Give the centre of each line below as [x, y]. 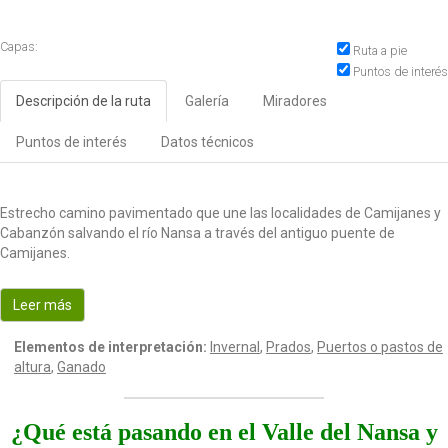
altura [32, 367]
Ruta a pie [378, 51]
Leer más [42, 305]
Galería [207, 101]
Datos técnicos [207, 142]
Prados [288, 347]
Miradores [295, 101]
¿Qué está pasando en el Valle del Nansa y [224, 432]
